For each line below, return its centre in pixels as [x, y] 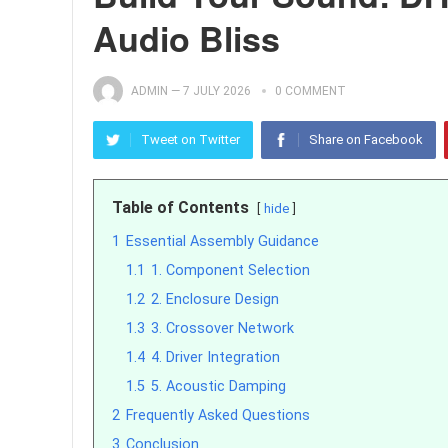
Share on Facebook [366, 139]
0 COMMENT [310, 91]
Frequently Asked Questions [218, 415]
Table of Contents [180, 207]
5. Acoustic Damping [218, 386]
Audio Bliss [186, 38]
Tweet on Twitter [190, 139]
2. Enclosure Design [215, 299]
